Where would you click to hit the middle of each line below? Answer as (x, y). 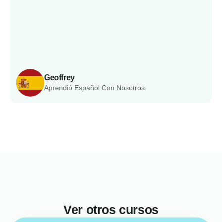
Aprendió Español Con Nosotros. (95, 88)
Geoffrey (59, 78)
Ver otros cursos (111, 210)
